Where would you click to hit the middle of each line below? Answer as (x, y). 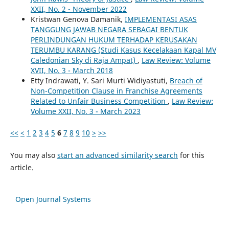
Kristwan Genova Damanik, (77, 19)
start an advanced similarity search (117, 155)
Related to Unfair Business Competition (99, 101)
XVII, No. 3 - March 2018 (72, 70)
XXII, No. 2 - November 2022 (78, 9)
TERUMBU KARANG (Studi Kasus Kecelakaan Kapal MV (123, 50)
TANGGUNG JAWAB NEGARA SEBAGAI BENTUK (109, 29)
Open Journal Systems (53, 199)
